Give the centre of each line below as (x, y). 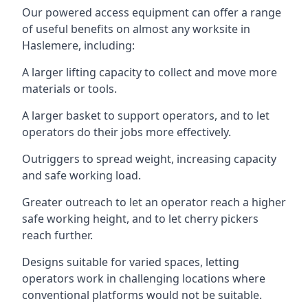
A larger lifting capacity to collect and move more (150, 72)
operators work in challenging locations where (144, 278)
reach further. (57, 235)
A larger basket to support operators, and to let (146, 115)
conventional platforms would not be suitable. (142, 295)
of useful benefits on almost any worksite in (136, 29)
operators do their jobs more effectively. (126, 132)
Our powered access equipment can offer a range (152, 12)
